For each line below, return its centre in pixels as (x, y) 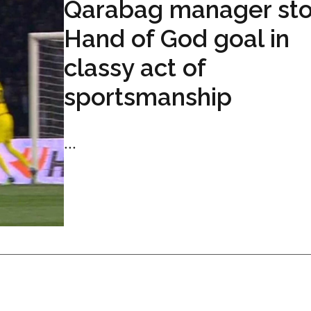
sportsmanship (148, 96)
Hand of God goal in (177, 38)
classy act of (135, 67)
